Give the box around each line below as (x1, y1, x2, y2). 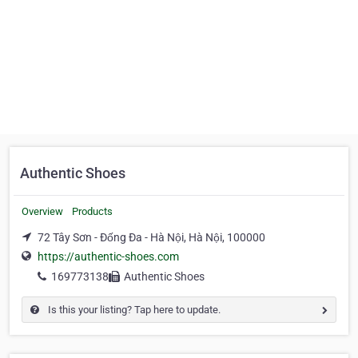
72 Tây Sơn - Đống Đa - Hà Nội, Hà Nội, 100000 (38, 231, 265, 244)
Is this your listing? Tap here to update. (46, 304, 221, 316)
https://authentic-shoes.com (38, 250, 179, 264)
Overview (22, 205, 63, 217)
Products (72, 205, 113, 217)
